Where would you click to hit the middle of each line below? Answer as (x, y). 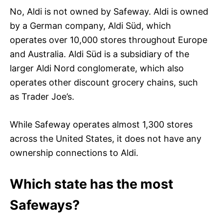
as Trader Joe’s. (42, 96)
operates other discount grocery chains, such (104, 82)
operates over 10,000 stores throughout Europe (109, 40)
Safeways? (45, 205)
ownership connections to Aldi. (74, 153)
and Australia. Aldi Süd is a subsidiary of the (99, 54)
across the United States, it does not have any (106, 138)
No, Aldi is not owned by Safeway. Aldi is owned (109, 11)
